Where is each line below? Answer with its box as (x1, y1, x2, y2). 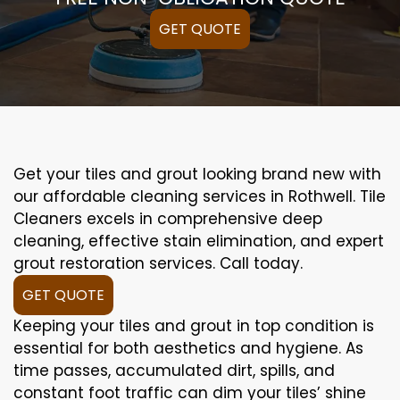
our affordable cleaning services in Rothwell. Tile (13, 185, 386, 207)
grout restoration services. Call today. (13, 252, 303, 274)
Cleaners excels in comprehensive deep (13, 207, 322, 229)
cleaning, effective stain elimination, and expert (13, 229, 384, 252)
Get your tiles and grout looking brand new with (13, 162, 381, 185)
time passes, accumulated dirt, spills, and (13, 359, 335, 381)
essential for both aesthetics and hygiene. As (13, 337, 363, 359)
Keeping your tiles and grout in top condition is (13, 314, 374, 337)
